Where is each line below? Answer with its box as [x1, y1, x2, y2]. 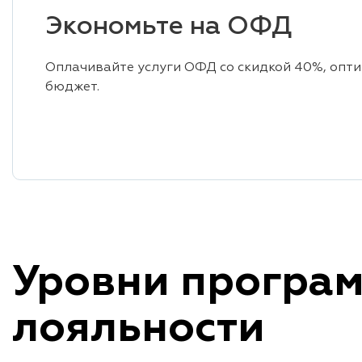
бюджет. [45, 81, 99, 94]
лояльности [12, 309, 265, 351]
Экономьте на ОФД [45, 14, 292, 40]
